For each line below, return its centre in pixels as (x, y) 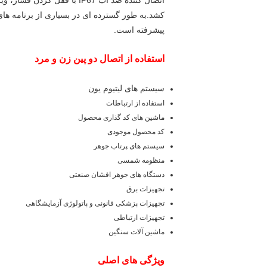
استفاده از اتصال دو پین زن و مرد (100, 59)
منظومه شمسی (141, 160)
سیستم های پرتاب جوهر (129, 146)
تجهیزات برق (145, 189)
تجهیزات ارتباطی (139, 218)
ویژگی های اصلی (131, 260)
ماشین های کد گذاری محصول (121, 117)
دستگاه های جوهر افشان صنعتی (117, 175)
